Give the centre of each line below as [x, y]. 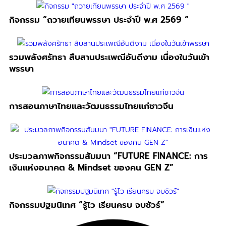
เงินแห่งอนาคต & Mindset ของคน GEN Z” [91, 168]
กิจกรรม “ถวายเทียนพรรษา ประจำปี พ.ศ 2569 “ [99, 20]
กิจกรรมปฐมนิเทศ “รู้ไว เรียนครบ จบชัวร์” [87, 205]
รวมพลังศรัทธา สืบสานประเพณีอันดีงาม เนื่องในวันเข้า [109, 57]
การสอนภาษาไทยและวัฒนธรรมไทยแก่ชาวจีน [91, 106]
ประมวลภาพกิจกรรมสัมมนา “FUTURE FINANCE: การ [108, 156]
